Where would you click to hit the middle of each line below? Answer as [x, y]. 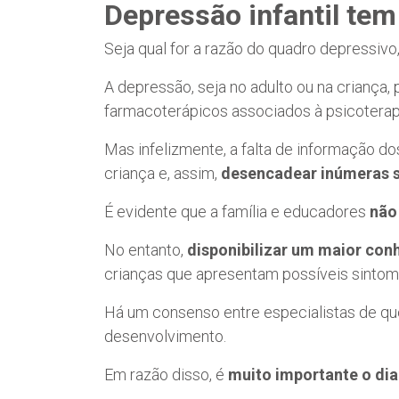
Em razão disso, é [166, 374]
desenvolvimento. [165, 336]
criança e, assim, [163, 173]
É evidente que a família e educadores [237, 211]
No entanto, [146, 249]
